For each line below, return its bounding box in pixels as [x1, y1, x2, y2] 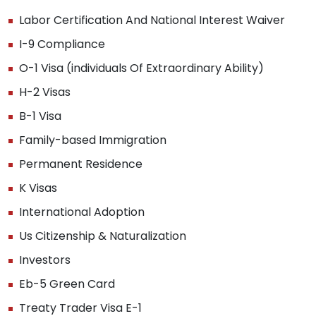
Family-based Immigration [19, 131, 166, 148]
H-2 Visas [19, 83, 71, 100]
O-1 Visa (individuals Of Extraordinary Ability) [19, 59, 264, 76]
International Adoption [19, 203, 145, 220]
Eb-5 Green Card [19, 275, 115, 292]
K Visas [19, 179, 57, 196]
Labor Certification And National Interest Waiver [19, 11, 285, 28]
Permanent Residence [19, 155, 142, 172]
